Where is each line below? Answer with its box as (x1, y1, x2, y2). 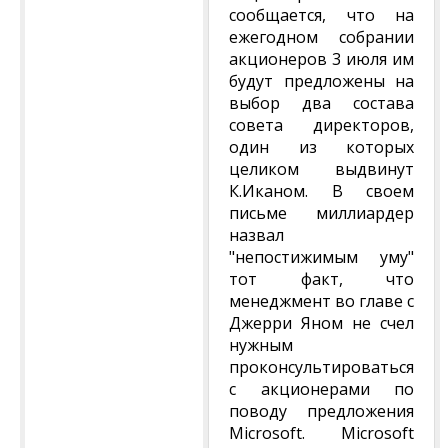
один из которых (229, 136, 414, 158)
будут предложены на (229, 70, 414, 92)
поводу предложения (229, 400, 414, 422)
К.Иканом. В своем (229, 180, 414, 202)
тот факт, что (229, 268, 414, 290)
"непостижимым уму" (229, 246, 414, 268)
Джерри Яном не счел (229, 312, 414, 334)
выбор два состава (229, 92, 414, 114)
